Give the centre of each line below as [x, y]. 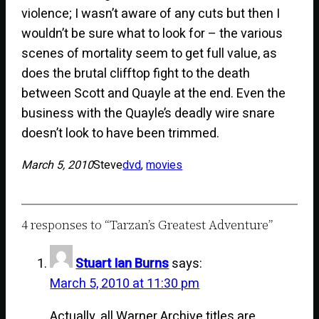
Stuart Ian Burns [122, 263]
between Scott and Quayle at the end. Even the [154, 93]
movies [164, 165]
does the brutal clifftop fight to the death [136, 73]
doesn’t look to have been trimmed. [121, 133]
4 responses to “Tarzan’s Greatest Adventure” [147, 224]
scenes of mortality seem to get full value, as [150, 53]
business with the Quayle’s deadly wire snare [148, 113]
